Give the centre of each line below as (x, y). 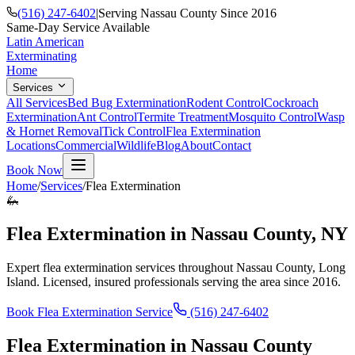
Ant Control (107, 117)
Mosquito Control (273, 117)
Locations (31, 145)
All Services (37, 103)
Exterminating (42, 56)
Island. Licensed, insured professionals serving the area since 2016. (174, 281)
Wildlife (136, 145)
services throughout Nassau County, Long (239, 267)
